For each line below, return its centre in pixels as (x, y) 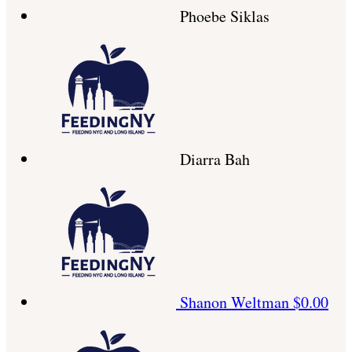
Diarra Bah (215, 159)
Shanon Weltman (236, 302)
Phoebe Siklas (225, 16)
